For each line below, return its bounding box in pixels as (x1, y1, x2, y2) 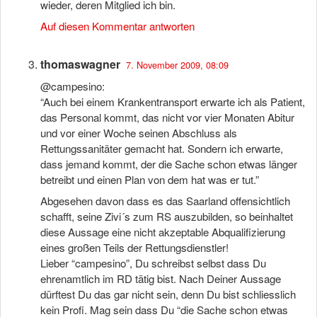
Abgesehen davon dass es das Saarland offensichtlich (40, 193, 290, 208)
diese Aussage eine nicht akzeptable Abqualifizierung (40, 224, 285, 239)
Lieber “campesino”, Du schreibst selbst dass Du (40, 255, 266, 270)
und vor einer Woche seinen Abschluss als (40, 125, 237, 140)
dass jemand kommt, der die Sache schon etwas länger (40, 156, 297, 171)
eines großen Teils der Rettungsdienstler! (40, 240, 229, 255)
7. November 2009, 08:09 (126, 58, 229, 71)
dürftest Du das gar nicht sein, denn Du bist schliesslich (40, 287, 296, 301)
